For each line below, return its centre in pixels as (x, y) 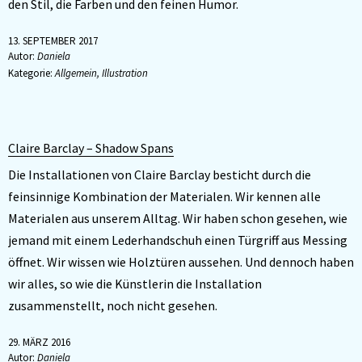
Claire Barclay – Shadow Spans (91, 148)
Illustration (125, 73)
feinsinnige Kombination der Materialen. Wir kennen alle (164, 196)
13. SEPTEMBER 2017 (53, 41)
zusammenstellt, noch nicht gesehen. (113, 305)
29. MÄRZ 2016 (39, 342)
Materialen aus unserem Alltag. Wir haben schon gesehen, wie (178, 218)
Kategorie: (32, 73)
